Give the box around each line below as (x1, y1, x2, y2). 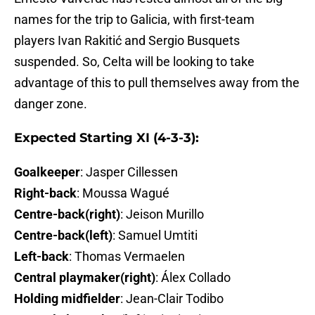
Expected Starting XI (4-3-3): (14, 130, 199, 146)
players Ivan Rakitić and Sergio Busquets (14, 33, 240, 49)
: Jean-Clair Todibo (120, 291, 224, 307)
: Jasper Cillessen (80, 165, 178, 180)
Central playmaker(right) (14, 270, 155, 285)
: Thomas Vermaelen (69, 249, 185, 264)
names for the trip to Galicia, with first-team (14, 12, 255, 27)
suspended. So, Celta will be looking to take (14, 54, 255, 70)
